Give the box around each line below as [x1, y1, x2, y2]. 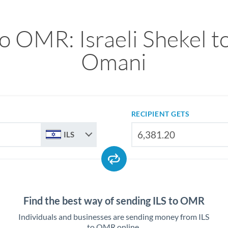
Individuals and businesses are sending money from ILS [18, 212, 210, 221]
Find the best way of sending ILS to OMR [23, 194, 205, 207]
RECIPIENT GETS [131, 109, 190, 118]
